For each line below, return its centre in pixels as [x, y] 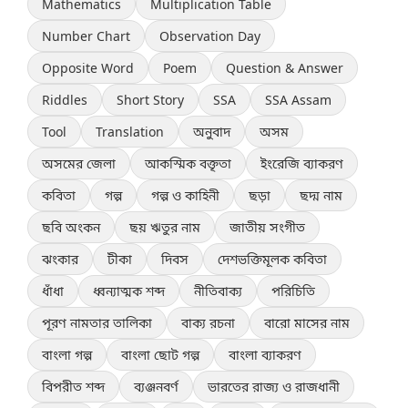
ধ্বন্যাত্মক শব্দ [129, 291]
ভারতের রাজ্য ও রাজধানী [274, 387]
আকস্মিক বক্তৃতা [188, 164]
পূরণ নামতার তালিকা [97, 323]
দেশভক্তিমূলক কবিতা [272, 260]
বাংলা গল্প [67, 355]
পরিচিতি [293, 291]
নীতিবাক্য [218, 291]
